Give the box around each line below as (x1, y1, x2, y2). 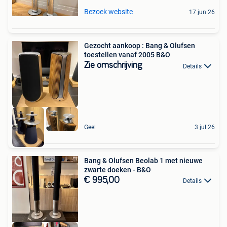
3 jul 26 (195, 123, 215, 131)
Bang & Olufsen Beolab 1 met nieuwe (84, 156, 203, 165)
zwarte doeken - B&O (84, 165, 151, 174)
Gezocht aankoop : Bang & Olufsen (84, 42, 195, 50)
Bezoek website (84, 8, 133, 16)
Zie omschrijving (84, 61, 142, 70)
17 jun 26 (189, 9, 215, 16)
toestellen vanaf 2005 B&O (84, 51, 170, 59)
